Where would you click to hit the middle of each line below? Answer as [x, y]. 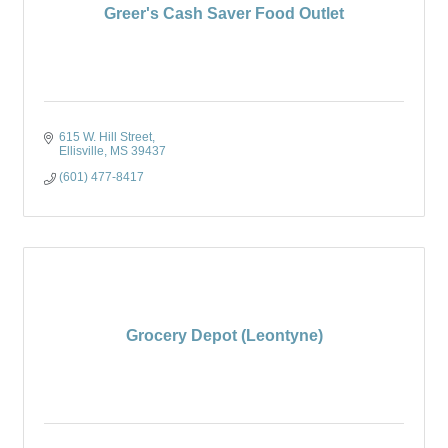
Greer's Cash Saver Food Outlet [224, 13]
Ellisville [81, 151]
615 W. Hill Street [105, 137]
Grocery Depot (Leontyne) [224, 335]
